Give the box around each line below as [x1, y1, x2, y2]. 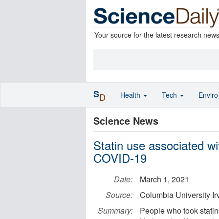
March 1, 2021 [140, 174, 189, 185]
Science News [93, 113, 158, 128]
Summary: [98, 205, 132, 216]
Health [120, 90, 142, 100]
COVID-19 [93, 149, 147, 166]
